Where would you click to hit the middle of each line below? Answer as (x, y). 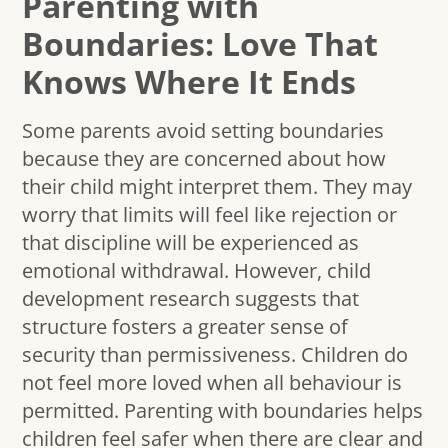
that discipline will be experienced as (191, 242)
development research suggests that (191, 298)
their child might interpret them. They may (217, 186)
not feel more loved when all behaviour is (212, 382)
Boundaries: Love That (200, 43)
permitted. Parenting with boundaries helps (223, 410)
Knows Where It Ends (189, 81)
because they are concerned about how (204, 158)
